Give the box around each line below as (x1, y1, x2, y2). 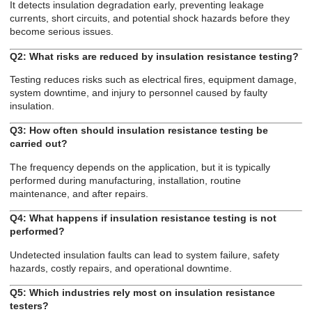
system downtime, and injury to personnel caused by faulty (10, 86, 267, 98)
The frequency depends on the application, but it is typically (10, 161, 270, 173)
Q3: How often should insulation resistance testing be (10, 125, 268, 136)
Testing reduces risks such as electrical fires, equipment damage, (10, 73, 297, 85)
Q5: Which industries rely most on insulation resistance (10, 286, 275, 298)
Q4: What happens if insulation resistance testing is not (10, 212, 276, 224)
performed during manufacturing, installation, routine (10, 174, 241, 186)
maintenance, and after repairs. (10, 187, 148, 199)
